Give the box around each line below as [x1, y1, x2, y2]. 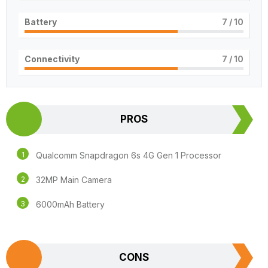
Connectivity [25, 54, 80, 64]
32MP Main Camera [36, 175, 112, 185]
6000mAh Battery [36, 199, 105, 209]
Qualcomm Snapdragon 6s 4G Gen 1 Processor [36, 150, 221, 160]
